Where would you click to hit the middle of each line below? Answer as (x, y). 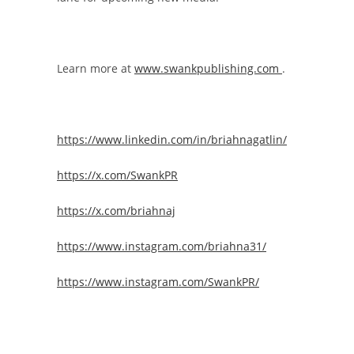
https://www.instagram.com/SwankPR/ (158, 282)
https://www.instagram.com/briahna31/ (162, 247)
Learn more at (96, 69)
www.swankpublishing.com (208, 69)
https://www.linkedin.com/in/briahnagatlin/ (172, 140)
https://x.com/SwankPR (117, 175)
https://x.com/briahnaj (116, 211)
